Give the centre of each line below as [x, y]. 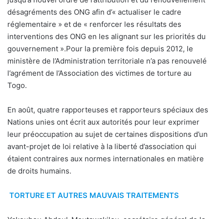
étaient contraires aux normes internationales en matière [106, 159]
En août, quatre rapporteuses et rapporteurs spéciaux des [108, 110]
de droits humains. [39, 171]
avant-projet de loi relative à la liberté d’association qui [102, 147]
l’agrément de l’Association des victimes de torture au [99, 73]
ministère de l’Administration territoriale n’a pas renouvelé [107, 61]
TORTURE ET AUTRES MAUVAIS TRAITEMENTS [94, 196]
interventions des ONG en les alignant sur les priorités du [107, 37]
